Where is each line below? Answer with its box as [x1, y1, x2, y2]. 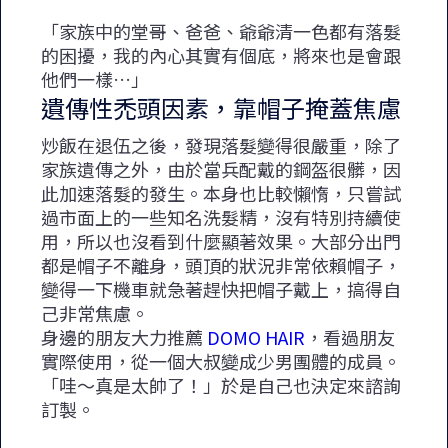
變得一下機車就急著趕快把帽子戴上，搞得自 [41, 275, 401, 302]
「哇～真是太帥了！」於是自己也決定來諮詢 [41, 371, 401, 398]
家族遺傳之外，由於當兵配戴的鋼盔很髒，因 [41, 155, 401, 182]
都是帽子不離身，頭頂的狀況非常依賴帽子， [41, 251, 401, 278]
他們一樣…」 [41, 65, 149, 92]
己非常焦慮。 [41, 299, 149, 326]
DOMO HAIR [207, 323, 305, 350]
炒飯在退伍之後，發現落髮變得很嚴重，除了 [41, 131, 401, 158]
